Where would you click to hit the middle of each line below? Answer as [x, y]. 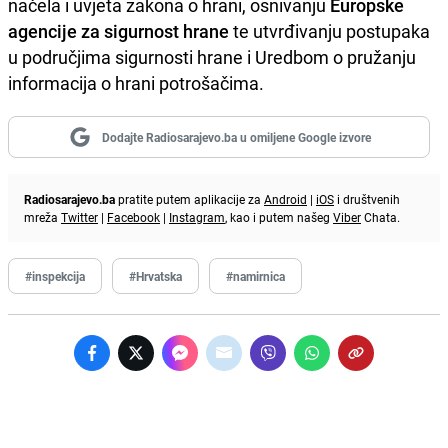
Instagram [197, 216]
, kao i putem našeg [279, 216]
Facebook [133, 216]
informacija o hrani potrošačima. [136, 82]
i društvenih [367, 198]
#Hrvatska [155, 275]
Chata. [380, 216]
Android [285, 198]
